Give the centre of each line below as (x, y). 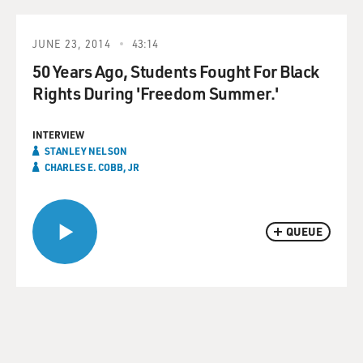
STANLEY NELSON (86, 151)
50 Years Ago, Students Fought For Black (176, 71)
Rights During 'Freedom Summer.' (156, 93)
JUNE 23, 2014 (72, 43)
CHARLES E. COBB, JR (92, 167)
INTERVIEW (58, 135)
